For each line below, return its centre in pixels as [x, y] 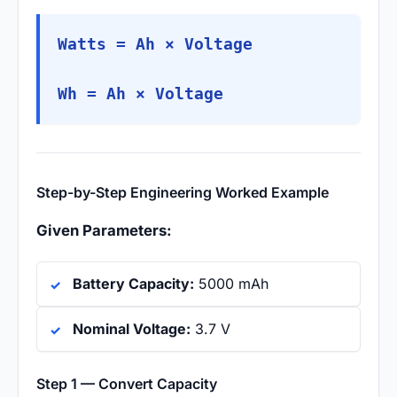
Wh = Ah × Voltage [140, 94]
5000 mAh [231, 284]
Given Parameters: [104, 231]
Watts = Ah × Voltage [155, 45]
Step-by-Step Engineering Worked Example [183, 193]
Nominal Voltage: [132, 329]
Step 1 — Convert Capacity [127, 384]
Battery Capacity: [133, 284]
